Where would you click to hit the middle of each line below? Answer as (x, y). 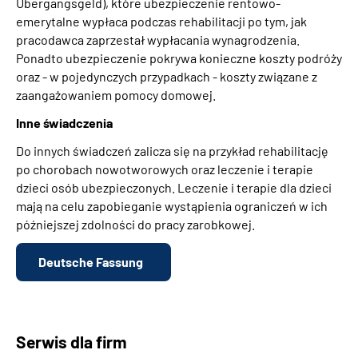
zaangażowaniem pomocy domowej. (116, 94)
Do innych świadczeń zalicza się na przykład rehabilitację (172, 150)
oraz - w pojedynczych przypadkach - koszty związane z (167, 76)
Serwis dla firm (72, 341)
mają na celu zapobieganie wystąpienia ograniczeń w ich (172, 205)
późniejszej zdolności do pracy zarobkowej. (135, 224)
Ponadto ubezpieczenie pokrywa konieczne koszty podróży (179, 58)
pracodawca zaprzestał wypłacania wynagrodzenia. (158, 39)
